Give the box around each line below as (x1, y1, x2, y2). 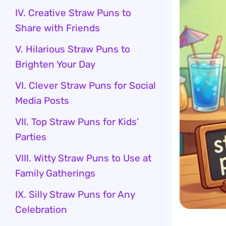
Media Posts (15, 95, 69, 106)
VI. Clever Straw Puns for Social (15, 80, 156, 91)
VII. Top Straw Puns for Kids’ (15, 116, 139, 128)
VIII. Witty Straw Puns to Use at (15, 152, 151, 164)
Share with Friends (15, 22, 100, 34)
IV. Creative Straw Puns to (15, 7, 131, 19)
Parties (15, 131, 46, 143)
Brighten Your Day (15, 59, 95, 70)
